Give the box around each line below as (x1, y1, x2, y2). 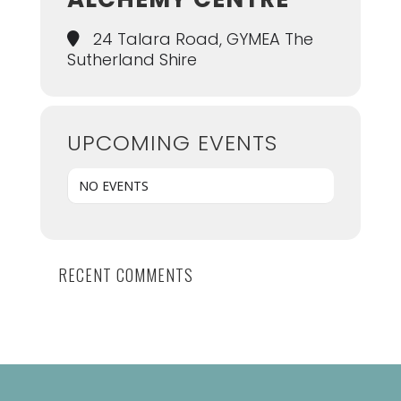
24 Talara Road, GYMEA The (88, 28, 313, 50)
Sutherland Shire (66, 48, 197, 71)
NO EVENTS (78, 177, 149, 194)
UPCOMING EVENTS (66, 128, 277, 158)
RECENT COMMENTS (57, 263, 193, 286)
